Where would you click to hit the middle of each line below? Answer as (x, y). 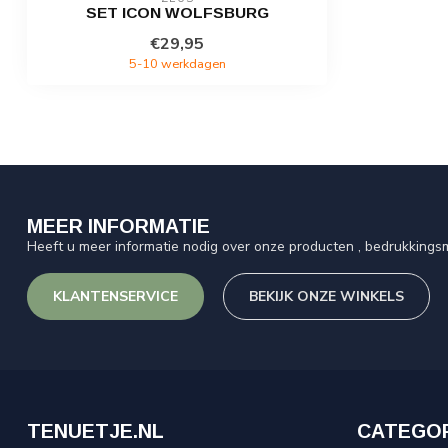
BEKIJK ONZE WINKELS (326, 296)
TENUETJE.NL (95, 430)
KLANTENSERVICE (115, 296)
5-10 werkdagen (177, 64)
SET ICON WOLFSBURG (177, 13)
